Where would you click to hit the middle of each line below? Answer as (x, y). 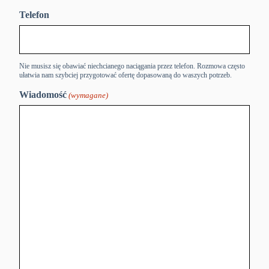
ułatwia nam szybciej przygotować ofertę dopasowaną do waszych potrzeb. (125, 75)
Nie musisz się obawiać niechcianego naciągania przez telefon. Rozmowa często (132, 66)
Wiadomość (43, 94)
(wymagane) (89, 95)
